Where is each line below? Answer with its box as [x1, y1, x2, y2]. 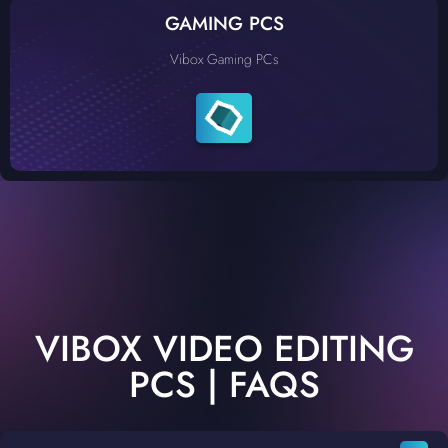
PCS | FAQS [128, 358, 320, 411]
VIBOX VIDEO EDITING [34, 322, 414, 375]
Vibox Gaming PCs [169, 49, 279, 69]
